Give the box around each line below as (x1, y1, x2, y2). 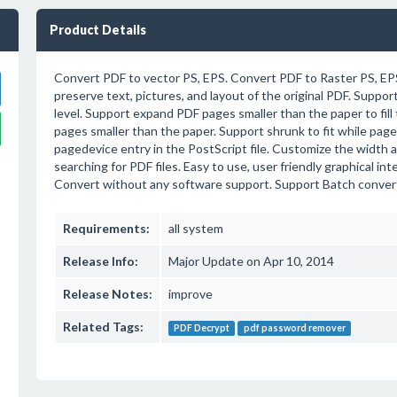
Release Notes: (62, 286, 152, 301)
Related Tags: (62, 319, 144, 334)
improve (167, 286, 213, 301)
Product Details (49, 22, 146, 37)
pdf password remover (243, 323, 346, 333)
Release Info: (62, 253, 138, 269)
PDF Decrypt (173, 323, 230, 333)
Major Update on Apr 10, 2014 (167, 253, 334, 269)
